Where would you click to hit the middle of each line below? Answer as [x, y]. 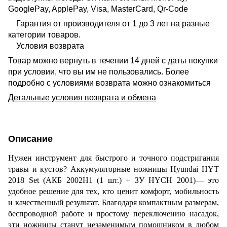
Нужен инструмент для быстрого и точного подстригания [113, 158]
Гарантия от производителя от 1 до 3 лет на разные [109, 24]
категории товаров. [44, 35]
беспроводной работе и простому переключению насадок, [113, 214]
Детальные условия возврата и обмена [82, 98]
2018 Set [26, 180]
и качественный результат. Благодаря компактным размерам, [113, 203]
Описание [30, 139]
